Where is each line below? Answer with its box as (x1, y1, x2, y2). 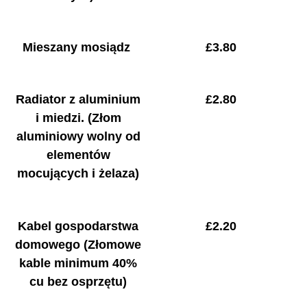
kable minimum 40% (19, 256, 138, 270)
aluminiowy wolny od (16, 130, 140, 144)
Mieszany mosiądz (23, 40, 131, 54)
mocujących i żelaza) (17, 167, 140, 181)
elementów (46, 148, 110, 162)
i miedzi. (35, 111, 88, 125)
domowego (15, 237, 84, 251)
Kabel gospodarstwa (18, 219, 139, 233)
